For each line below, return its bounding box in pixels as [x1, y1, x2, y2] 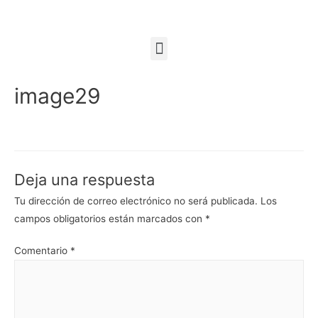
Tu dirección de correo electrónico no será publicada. [14, 194, 258, 207]
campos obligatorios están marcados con [14, 212, 205, 224]
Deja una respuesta [14, 170, 155, 189]
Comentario [14, 245, 70, 257]
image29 [14, 82, 101, 109]
